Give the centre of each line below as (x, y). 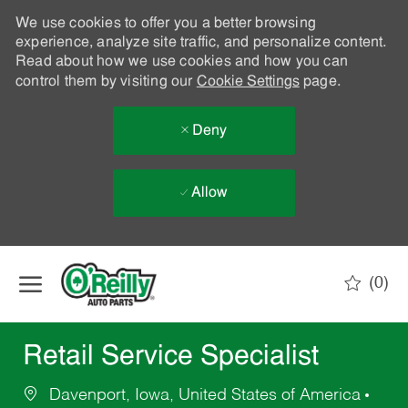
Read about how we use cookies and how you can (181, 62)
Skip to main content (204, 255)
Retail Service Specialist (170, 358)
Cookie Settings (248, 82)
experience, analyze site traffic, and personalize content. (201, 43)
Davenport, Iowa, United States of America (204, 396)
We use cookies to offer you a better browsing (165, 24)
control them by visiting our (106, 82)
